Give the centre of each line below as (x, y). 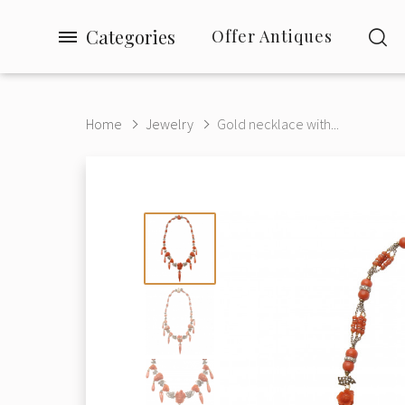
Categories (131, 36)
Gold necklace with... (278, 124)
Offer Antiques (272, 37)
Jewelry (170, 124)
